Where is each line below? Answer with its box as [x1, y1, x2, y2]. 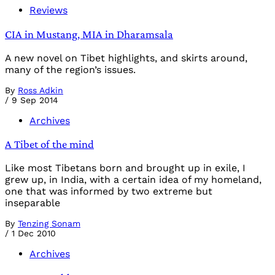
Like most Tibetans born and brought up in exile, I [5, 161, 246, 174]
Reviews [29, 4, 68, 17]
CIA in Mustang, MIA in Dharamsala [5, 27, 173, 41]
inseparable [5, 196, 60, 209]
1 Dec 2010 [12, 228, 56, 238]
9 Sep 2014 [12, 95, 58, 105]
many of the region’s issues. [5, 63, 136, 76]
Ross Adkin [18, 85, 63, 95]
